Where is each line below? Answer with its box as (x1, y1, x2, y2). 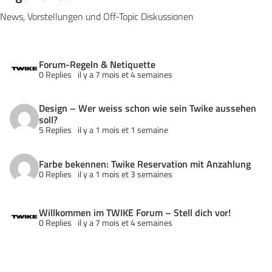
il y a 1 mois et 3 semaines (78, 167, 172, 180)
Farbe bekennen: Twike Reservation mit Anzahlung (39, 156, 251, 171)
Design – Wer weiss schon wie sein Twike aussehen (39, 101, 256, 115)
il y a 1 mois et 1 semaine (78, 123, 168, 136)
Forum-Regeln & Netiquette (39, 56, 155, 72)
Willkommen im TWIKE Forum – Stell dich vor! (39, 205, 231, 220)
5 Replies (39, 123, 72, 136)
